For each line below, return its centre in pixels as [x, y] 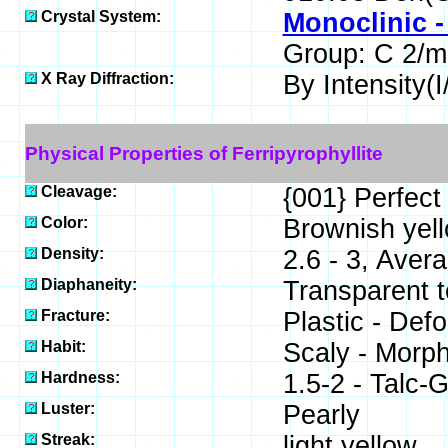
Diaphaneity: [88, 284]
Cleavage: [78, 191]
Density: [72, 253]
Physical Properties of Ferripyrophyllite [203, 153]
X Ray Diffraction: [107, 78]
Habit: [63, 346]
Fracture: [75, 315]
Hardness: [80, 377]
